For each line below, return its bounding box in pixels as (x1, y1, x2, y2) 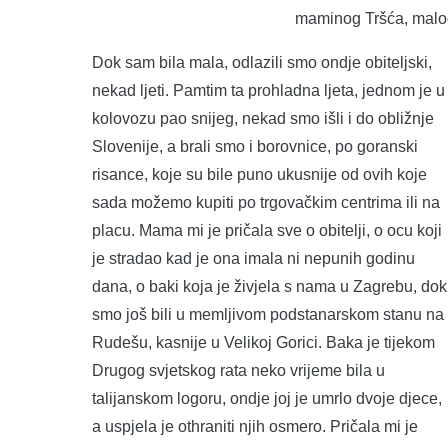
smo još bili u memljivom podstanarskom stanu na (92, 305, 444, 323)
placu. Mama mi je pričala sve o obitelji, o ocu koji (92, 221, 442, 239)
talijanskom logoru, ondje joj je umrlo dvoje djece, (92, 389, 442, 407)
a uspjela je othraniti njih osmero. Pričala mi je (92, 417, 418, 435)
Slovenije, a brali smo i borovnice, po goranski (92, 137, 418, 155)
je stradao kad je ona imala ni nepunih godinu (92, 249, 415, 267)
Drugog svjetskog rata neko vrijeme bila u (92, 361, 385, 379)
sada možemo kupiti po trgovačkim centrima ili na (92, 193, 440, 211)
